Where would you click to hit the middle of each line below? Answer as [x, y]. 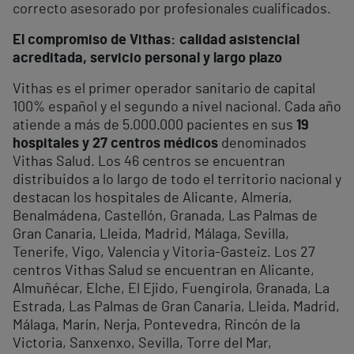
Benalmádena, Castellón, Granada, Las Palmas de [165, 217]
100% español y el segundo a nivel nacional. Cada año [177, 108]
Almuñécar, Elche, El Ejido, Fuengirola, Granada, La [171, 290]
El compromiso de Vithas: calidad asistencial [156, 41]
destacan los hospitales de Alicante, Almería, [153, 199]
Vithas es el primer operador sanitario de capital [164, 90]
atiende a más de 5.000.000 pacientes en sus [154, 126]
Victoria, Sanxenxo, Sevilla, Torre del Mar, [142, 344]
